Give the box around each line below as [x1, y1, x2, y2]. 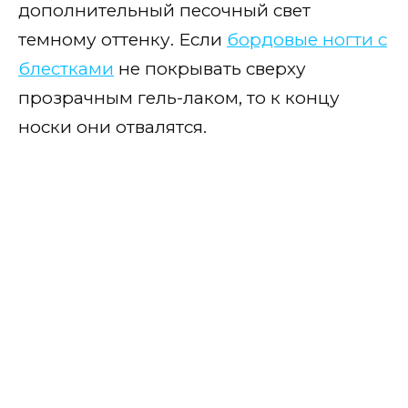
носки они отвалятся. [18, 116, 207, 138]
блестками [18, 57, 114, 79]
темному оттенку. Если [18, 28, 227, 50]
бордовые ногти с [227, 28, 387, 50]
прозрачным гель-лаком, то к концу [18, 87, 340, 108]
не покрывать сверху [114, 57, 306, 79]
